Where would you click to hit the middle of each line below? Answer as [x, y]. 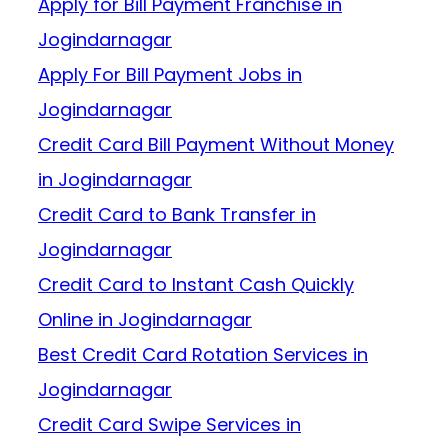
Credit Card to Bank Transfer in [177, 215]
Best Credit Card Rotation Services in [203, 355]
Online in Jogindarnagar [145, 320]
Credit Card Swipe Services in [169, 425]
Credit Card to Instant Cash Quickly [196, 285]
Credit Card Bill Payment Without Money [216, 145]
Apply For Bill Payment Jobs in [170, 75]
